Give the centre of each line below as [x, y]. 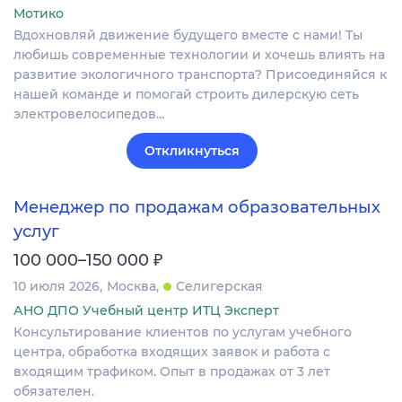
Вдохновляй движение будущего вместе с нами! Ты [188, 35]
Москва [131, 286]
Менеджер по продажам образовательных [197, 208]
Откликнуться [192, 151]
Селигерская [219, 286]
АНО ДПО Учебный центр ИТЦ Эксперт [146, 310]
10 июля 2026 [57, 286]
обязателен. [54, 391]
